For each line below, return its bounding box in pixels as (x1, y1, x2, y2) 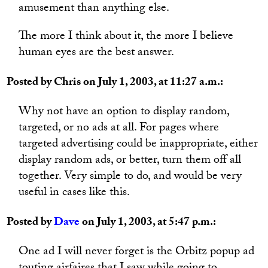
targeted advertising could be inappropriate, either (19, 135, 258, 155)
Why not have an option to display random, (19, 102, 230, 123)
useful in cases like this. (19, 183, 130, 203)
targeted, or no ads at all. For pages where (19, 118, 220, 139)
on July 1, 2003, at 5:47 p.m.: (80, 214, 217, 233)
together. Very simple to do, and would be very (19, 167, 242, 187)
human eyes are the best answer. (19, 43, 175, 63)
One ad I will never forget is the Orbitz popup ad (19, 242, 255, 263)
